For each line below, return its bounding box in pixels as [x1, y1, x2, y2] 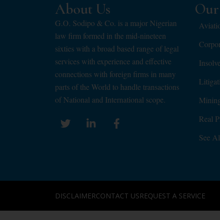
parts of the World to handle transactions [55, 82, 179, 92]
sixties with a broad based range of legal [55, 43, 179, 54]
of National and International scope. [55, 94, 165, 105]
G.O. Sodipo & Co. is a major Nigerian [55, 18, 177, 28]
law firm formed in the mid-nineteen [55, 30, 166, 41]
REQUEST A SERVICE [139, 191, 205, 201]
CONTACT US [96, 191, 139, 201]
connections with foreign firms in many [55, 69, 176, 80]
